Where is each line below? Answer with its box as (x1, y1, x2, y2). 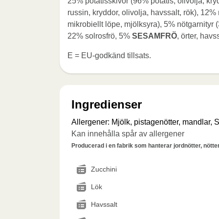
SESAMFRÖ (132, 32, 177, 40)
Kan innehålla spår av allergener (71, 130, 184, 138)
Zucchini (91, 165, 117, 173)
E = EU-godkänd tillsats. (67, 51, 151, 60)
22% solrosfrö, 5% (67, 32, 132, 40)
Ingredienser (71, 98, 142, 111)
